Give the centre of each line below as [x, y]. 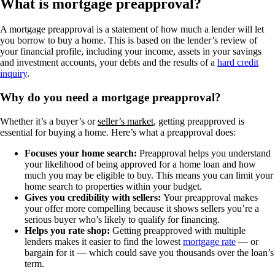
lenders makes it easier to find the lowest [104, 241]
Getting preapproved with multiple [179, 230]
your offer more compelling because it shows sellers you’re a [142, 208]
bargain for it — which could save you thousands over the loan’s [149, 252]
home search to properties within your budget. [113, 186]
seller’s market [126, 121]
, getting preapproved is [199, 121]
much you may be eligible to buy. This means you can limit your [149, 175]
